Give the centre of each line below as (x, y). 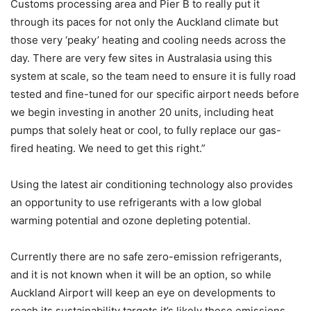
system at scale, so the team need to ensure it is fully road (153, 76)
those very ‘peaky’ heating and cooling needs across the (148, 40)
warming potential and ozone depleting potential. (131, 220)
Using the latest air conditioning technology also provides (152, 184)
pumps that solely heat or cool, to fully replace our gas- (146, 130)
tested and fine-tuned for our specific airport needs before (155, 94)
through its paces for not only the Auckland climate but (144, 22)
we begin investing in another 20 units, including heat (142, 112)
